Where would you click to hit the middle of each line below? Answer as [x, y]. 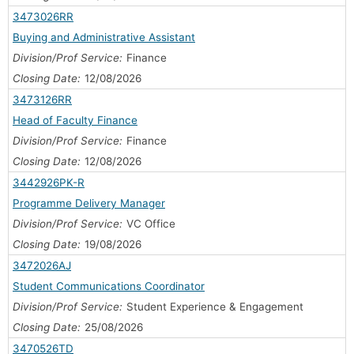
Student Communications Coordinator [109, 286]
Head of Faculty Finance [75, 120]
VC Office [151, 223]
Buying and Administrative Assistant [104, 37]
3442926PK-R [49, 182]
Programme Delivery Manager [89, 203]
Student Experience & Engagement [215, 306]
